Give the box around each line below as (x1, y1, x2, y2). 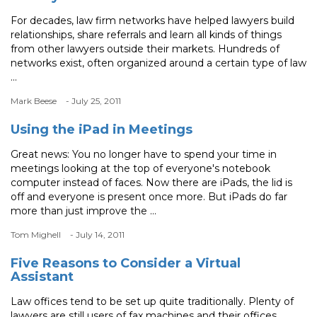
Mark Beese (11, 96, 57, 107)
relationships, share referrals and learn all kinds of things (11, 28, 282, 42)
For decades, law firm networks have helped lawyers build (11, 14, 294, 28)
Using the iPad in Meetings (11, 122, 192, 138)
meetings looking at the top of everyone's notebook (11, 162, 270, 175)
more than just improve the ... (11, 204, 156, 218)
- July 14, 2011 (70, 229, 125, 241)
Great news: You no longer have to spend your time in (11, 148, 277, 161)
